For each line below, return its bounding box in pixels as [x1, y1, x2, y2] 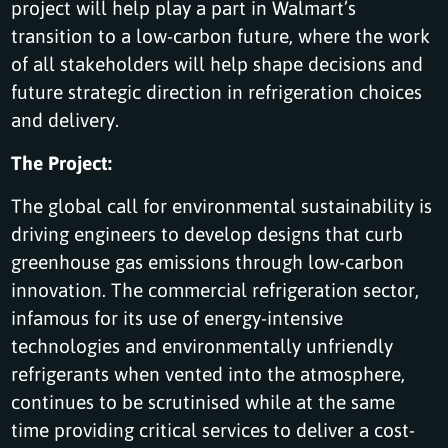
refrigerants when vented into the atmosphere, [11, 360, 406, 386]
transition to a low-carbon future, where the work [11, 22, 431, 48]
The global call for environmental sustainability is [11, 192, 433, 218]
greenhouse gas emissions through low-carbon [11, 248, 405, 274]
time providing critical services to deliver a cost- [11, 416, 416, 442]
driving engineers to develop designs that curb [11, 220, 404, 246]
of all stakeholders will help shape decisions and [11, 50, 424, 76]
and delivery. [11, 106, 120, 132]
